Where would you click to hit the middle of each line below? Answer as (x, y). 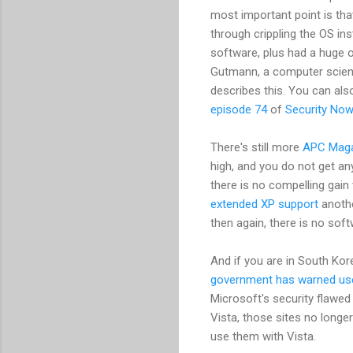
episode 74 (239, 109)
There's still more (256, 147)
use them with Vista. (263, 336)
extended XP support (264, 204)
